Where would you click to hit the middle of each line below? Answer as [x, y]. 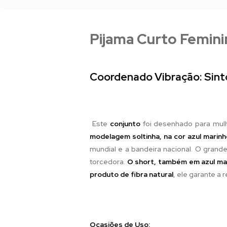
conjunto [125, 123]
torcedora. [108, 161]
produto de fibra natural [131, 174]
